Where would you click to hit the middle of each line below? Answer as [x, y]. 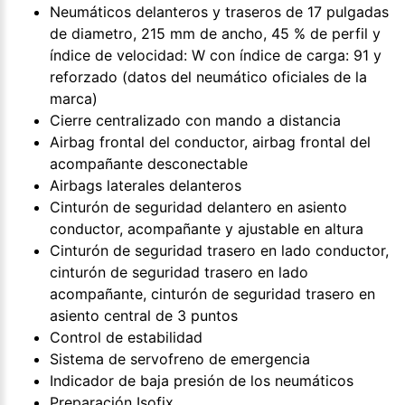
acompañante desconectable [149, 163]
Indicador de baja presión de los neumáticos [202, 380]
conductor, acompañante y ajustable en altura [207, 228]
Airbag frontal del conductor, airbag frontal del [210, 141]
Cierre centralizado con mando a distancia [195, 120]
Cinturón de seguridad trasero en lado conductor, [219, 250]
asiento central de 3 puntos [144, 315]
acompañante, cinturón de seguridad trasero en [212, 293]
